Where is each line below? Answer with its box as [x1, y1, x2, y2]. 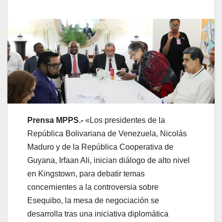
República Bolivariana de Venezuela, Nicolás [27, 129, 187, 138]
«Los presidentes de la [85, 116, 165, 125]
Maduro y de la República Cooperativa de [27, 143, 173, 152]
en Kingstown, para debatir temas [27, 169, 145, 178]
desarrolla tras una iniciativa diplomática [27, 210, 168, 219]
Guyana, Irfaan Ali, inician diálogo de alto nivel [27, 156, 190, 165]
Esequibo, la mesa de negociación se [27, 196, 159, 205]
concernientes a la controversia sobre [27, 183, 159, 192]
